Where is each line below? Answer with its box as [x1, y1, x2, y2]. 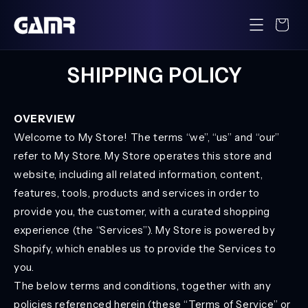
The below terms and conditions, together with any [14, 279, 272, 292]
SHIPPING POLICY [66, 62, 242, 89]
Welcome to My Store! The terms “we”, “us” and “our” [14, 131, 280, 144]
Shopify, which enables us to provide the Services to [14, 242, 276, 255]
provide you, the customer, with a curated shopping [14, 205, 271, 218]
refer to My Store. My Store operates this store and [14, 149, 272, 162]
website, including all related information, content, [14, 168, 263, 181]
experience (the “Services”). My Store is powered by [14, 223, 276, 236]
